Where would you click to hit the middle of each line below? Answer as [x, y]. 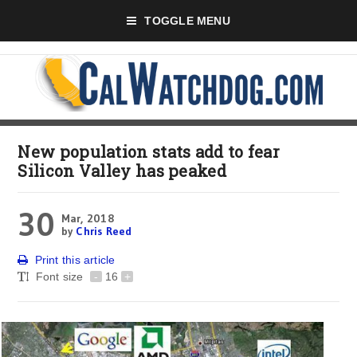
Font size [61, 277]
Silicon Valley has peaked [122, 171]
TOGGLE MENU [187, 21]
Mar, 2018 [87, 218]
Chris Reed [104, 231]
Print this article [75, 260]
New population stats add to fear [149, 151]
